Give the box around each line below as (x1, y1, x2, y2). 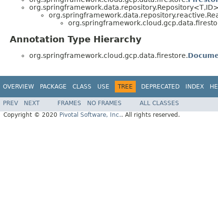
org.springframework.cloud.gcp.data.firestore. (29, 52, 188, 60)
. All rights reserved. (121, 111, 180, 118)
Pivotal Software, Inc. (59, 111, 121, 118)
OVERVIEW (3, 83, 34, 91)
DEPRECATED (141, 83, 180, 91)
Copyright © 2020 (3, 111, 59, 118)
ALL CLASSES (140, 99, 179, 107)
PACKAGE (40, 83, 67, 91)
